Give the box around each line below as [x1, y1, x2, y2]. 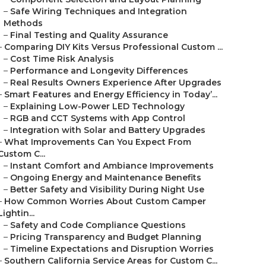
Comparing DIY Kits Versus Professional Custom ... [4, 42, 223, 52]
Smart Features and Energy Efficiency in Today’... [4, 89, 217, 100]
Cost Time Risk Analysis [10, 53, 114, 64]
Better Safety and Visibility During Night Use [10, 184, 204, 195]
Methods [4, 18, 43, 28]
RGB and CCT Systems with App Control [10, 113, 185, 123]
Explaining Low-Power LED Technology [10, 101, 185, 112]
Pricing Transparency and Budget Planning [10, 232, 201, 242]
